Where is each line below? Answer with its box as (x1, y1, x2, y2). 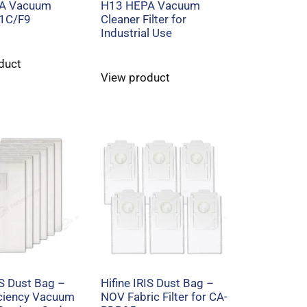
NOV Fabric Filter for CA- (101, 289, 228, 304)
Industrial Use (101, 25, 173, 40)
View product (101, 70, 171, 84)
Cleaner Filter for (101, 12, 187, 26)
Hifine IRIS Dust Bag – (101, 275, 214, 290)
